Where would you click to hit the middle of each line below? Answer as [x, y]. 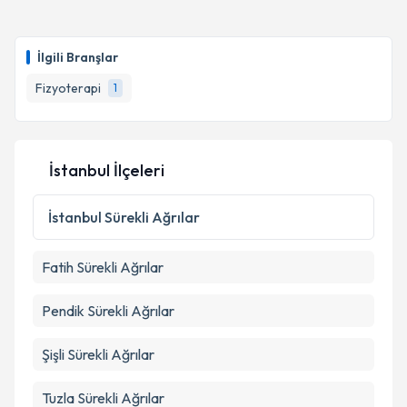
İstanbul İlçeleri [107, 170]
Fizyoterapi [68, 88]
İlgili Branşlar [78, 57]
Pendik [63, 311]
